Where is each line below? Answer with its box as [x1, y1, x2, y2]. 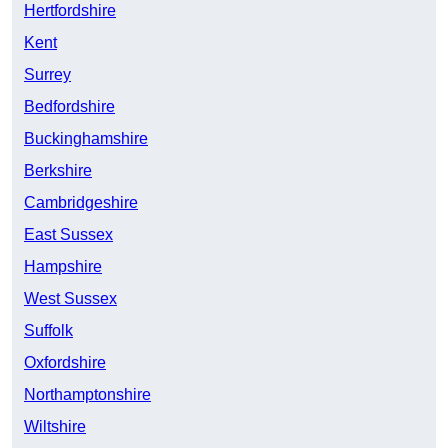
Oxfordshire [24, 354, 106, 372]
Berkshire [24, 162, 92, 180]
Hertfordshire [24, 2, 116, 20]
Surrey [24, 66, 71, 84]
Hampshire [24, 258, 102, 276]
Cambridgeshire [24, 194, 138, 212]
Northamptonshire [24, 386, 151, 404]
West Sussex [24, 290, 117, 308]
